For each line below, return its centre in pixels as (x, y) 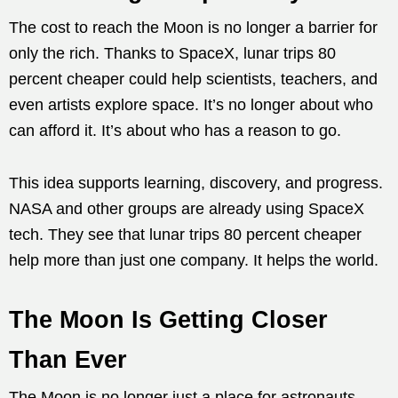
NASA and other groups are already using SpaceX (187, 209)
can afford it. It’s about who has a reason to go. (175, 131)
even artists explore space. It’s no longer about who (191, 105)
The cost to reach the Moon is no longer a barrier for (193, 28)
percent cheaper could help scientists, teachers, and (193, 80)
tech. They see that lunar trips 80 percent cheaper (185, 235)
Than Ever (68, 360)
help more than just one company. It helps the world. (194, 261)
